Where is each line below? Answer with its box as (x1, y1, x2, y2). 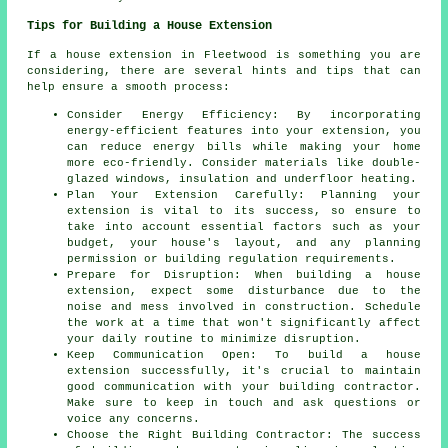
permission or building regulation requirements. (67, 252, 397, 265)
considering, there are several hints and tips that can (27, 64, 421, 77)
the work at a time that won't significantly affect (67, 316, 421, 329)
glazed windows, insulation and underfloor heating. (67, 172, 418, 185)
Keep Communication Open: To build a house (67, 348, 421, 361)
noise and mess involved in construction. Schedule (67, 300, 421, 313)
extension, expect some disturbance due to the (67, 284, 421, 297)
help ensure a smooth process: (27, 80, 231, 93)
